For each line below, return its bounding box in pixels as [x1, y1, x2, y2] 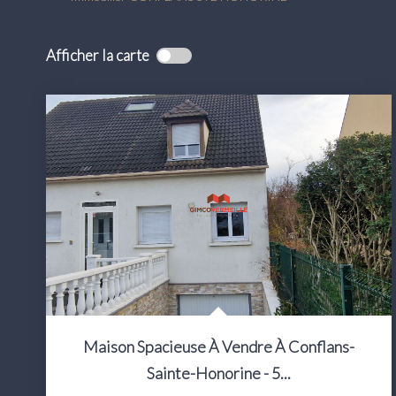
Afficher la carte [46, 45, 149, 65]
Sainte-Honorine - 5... [146, 362, 291, 383]
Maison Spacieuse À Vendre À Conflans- [82, 336, 354, 356]
